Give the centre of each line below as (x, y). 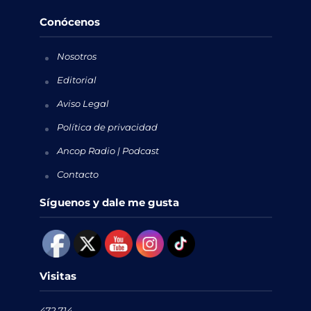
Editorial (76, 79)
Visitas (58, 276)
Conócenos (69, 22)
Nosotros (76, 56)
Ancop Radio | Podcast (108, 150)
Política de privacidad (107, 127)
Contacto (77, 174)
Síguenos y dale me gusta (109, 202)
